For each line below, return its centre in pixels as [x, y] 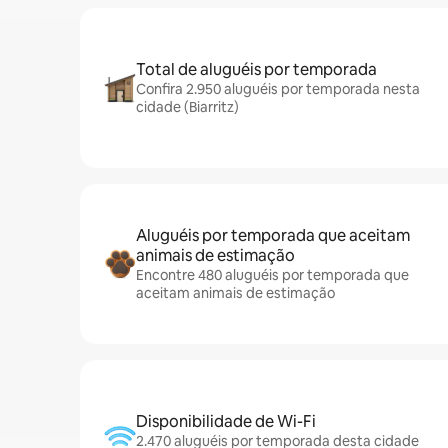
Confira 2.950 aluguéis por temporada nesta [278, 89]
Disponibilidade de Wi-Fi [226, 421]
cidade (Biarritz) [187, 107]
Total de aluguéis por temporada [256, 69]
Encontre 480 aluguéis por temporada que [272, 275]
